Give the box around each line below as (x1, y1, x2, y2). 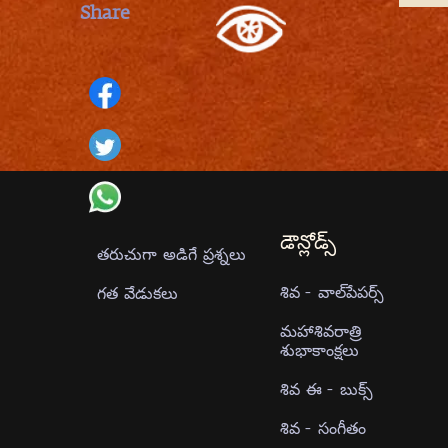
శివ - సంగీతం (279, 416, 366, 438)
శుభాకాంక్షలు (279, 338, 359, 360)
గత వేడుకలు (97, 282, 178, 304)
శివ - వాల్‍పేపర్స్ (279, 280, 384, 302)
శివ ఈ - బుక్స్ (279, 377, 373, 399)
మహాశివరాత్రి (279, 319, 362, 341)
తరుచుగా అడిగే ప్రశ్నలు (97, 243, 246, 265)
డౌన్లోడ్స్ (279, 232, 336, 253)
